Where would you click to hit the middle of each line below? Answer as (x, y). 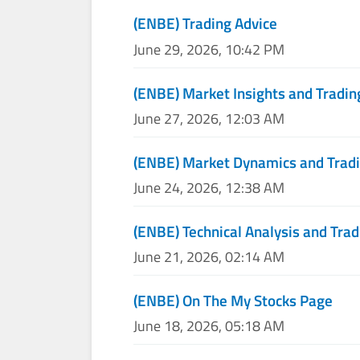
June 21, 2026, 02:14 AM (209, 257)
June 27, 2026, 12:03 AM (209, 118)
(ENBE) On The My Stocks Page (233, 301)
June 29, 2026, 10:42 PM (209, 49)
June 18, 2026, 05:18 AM (209, 326)
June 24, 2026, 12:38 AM (209, 187)
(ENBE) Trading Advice (206, 23)
